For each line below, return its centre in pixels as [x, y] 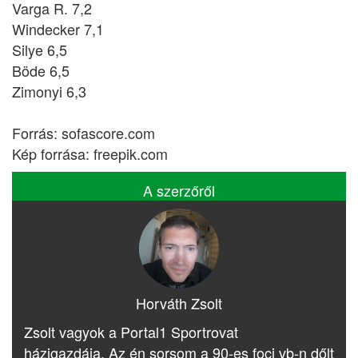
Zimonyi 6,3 [49, 91]
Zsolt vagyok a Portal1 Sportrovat [131, 332]
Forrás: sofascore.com [84, 133]
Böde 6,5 [41, 70]
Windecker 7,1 [58, 29]
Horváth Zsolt [179, 303]
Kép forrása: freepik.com [90, 153]
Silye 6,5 [40, 50]
